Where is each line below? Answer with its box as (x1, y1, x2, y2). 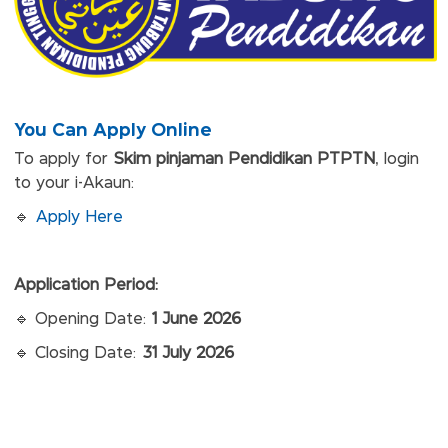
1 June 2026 (151, 312, 241, 328)
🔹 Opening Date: (14, 312, 151, 328)
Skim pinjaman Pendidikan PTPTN (114, 152, 375, 168)
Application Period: (14, 278, 158, 294)
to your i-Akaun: (14, 176, 134, 192)
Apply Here (36, 210, 123, 226)
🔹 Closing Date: (14, 346, 142, 362)
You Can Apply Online (14, 120, 212, 139)
